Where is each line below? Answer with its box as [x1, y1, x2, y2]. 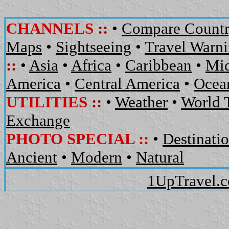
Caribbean [125, 56, 192, 74]
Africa [71, 56, 111, 74]
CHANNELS [6, 19, 94, 37]
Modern [71, 148, 122, 166]
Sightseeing [56, 37, 131, 56]
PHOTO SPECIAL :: [6, 129, 149, 148]
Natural [136, 148, 184, 166]
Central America [75, 74, 180, 93]
